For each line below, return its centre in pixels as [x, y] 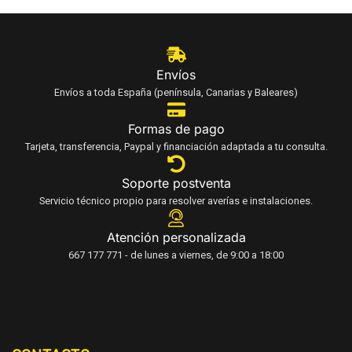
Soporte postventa [176, 183]
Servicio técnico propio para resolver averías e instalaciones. [176, 202]
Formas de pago [176, 129]
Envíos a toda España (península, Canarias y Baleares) [176, 93]
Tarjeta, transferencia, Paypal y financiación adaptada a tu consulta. [176, 147]
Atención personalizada [176, 238]
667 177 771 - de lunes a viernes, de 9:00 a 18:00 [176, 256]
